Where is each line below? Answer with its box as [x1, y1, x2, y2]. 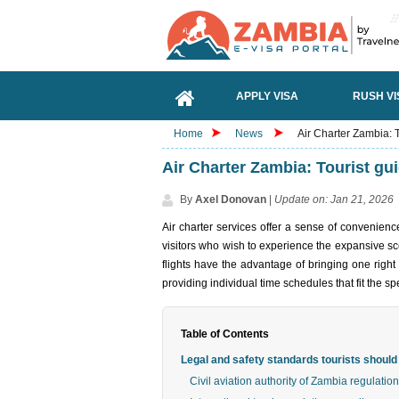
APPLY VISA [236, 89, 298, 102]
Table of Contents [181, 328, 269, 340]
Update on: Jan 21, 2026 [274, 193, 394, 206]
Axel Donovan [195, 193, 266, 206]
